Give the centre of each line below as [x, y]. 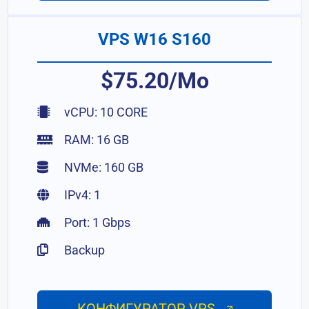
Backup [83, 250]
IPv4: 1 [81, 195]
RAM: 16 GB [96, 140]
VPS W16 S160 [154, 39]
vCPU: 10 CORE [105, 112]
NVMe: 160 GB [103, 167]
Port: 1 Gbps [96, 222]
